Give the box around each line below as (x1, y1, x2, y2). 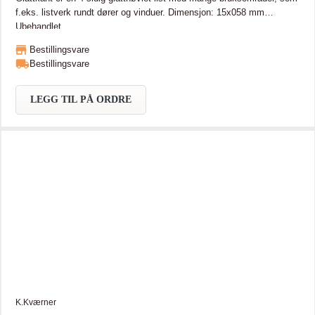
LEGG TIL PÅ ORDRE (30, 94, 131, 105)
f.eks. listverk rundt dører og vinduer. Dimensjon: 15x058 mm (15, 6, 168, 18)
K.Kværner (15, 297, 56, 307)
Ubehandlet (15, 20, 61, 32)
